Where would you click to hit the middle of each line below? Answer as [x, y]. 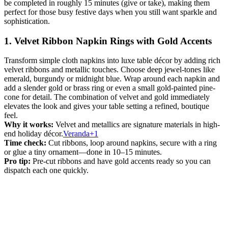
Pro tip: [17, 161]
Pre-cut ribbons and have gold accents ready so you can [121, 161]
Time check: [25, 143]
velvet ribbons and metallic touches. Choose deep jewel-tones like [109, 70]
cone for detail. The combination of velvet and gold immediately [107, 97]
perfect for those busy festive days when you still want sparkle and [110, 12]
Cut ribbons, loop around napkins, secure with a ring [132, 143]
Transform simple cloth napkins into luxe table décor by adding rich [112, 61]
